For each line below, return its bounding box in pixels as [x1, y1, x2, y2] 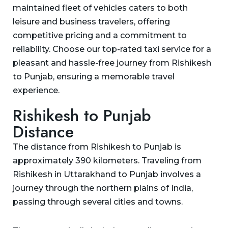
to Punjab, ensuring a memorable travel [13, 72, 175, 82]
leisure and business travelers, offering [13, 17, 170, 27]
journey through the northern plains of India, [13, 183, 193, 193]
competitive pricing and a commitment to [13, 31, 187, 41]
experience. [13, 85, 60, 96]
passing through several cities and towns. [13, 197, 183, 207]
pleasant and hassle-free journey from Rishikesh [13, 58, 211, 68]
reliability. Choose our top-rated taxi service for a [13, 44, 211, 54]
